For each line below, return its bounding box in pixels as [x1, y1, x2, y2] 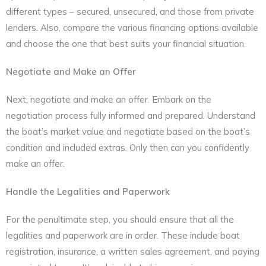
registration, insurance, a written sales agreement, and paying [6, 245, 259, 257]
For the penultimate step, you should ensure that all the [6, 213, 234, 225]
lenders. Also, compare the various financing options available [6, 21, 258, 33]
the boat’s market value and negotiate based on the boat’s [6, 125, 250, 137]
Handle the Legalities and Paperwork [6, 185, 170, 197]
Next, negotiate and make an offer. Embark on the [6, 93, 211, 105]
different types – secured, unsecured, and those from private [6, 5, 254, 17]
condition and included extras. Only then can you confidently [6, 141, 249, 153]
